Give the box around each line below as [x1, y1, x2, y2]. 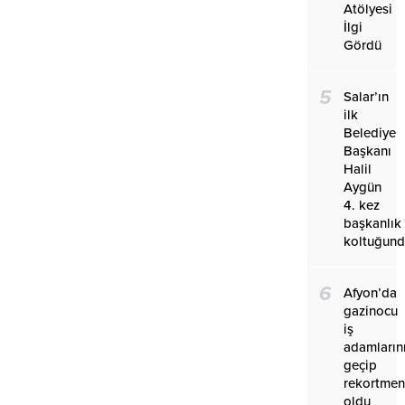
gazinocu [343, 302, 398, 319]
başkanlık [343, 214, 401, 231]
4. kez [343, 196, 380, 213]
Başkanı [343, 142, 391, 159]
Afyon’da [343, 284, 397, 301]
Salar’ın [343, 88, 389, 105]
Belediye [343, 124, 396, 141]
